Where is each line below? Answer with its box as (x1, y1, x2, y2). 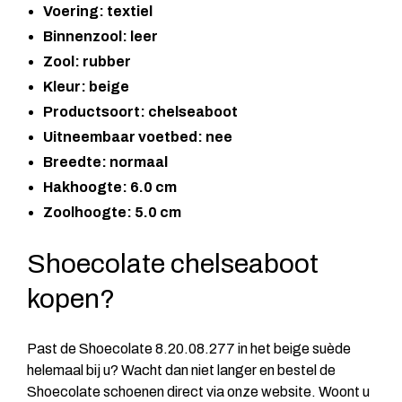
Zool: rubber (43, 53, 131, 69)
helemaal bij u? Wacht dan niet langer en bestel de (27, 362, 336, 378)
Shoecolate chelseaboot (27, 249, 319, 278)
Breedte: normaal (43, 153, 168, 170)
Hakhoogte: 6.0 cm (43, 179, 177, 195)
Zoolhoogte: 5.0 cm (43, 204, 181, 220)
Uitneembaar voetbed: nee (43, 128, 232, 144)
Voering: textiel (43, 3, 153, 19)
